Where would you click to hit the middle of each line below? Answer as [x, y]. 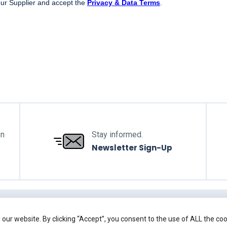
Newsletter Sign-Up [132, 148]
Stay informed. [117, 135]
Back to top [124, 218]
